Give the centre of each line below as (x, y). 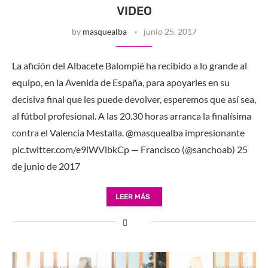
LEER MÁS (133, 197)
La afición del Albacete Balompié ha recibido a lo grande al (130, 65)
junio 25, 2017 (170, 31)
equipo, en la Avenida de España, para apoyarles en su (121, 82)
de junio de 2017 (46, 166)
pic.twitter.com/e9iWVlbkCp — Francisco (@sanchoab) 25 (130, 149)
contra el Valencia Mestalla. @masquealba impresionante (128, 132)
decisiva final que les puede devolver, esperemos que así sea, (134, 99)
